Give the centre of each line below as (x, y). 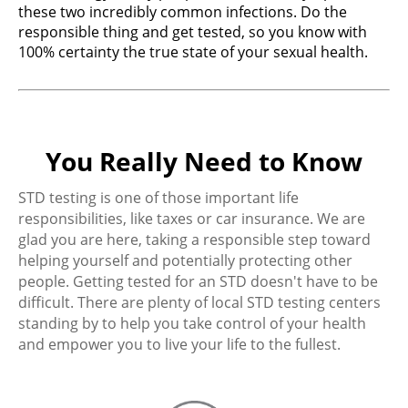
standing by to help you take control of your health (192, 323)
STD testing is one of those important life (158, 198)
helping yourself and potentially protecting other (185, 260)
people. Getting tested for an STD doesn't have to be (198, 281)
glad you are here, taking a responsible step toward (194, 240)
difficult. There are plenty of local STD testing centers (199, 302)
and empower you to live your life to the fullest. (179, 344)
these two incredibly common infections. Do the (183, 12)
